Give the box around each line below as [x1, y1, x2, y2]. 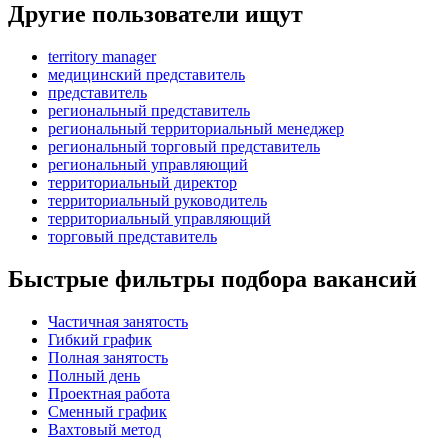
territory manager [48, 47, 156, 65]
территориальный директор [48, 173, 237, 191]
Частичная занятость [48, 312, 188, 330]
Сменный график [48, 402, 167, 420]
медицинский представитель [48, 65, 245, 83]
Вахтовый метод [48, 420, 161, 438]
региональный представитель [48, 101, 250, 119]
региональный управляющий [48, 155, 248, 173]
